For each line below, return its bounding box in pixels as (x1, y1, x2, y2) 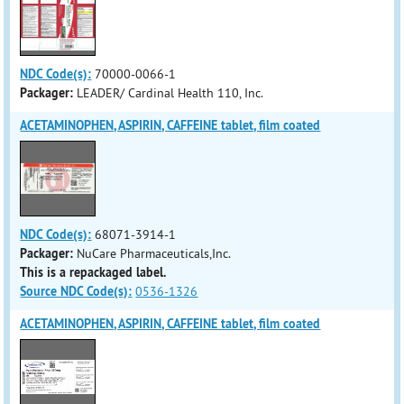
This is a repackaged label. (20, 264, 167, 280)
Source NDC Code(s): (20, 283, 133, 299)
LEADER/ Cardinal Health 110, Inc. (77, 85, 264, 101)
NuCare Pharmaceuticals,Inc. (77, 245, 232, 262)
